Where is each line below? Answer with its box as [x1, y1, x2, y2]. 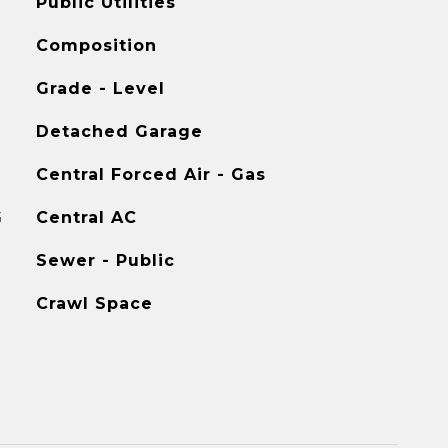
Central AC [35, 208, 137, 227]
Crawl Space [35, 294, 153, 313]
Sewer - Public [35, 251, 175, 270]
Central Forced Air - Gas [35, 165, 266, 184]
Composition [35, 36, 157, 55]
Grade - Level [35, 79, 165, 98]
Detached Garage [35, 122, 203, 141]
